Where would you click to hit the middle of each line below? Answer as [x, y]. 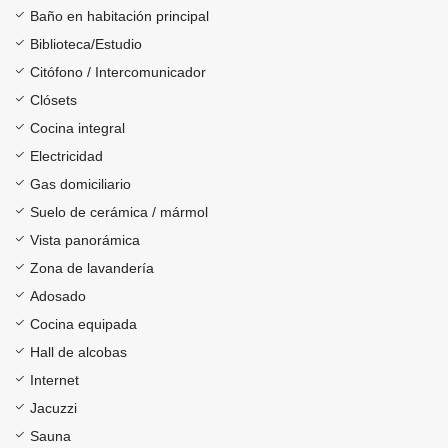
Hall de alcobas [78, 352]
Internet [54, 380]
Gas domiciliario [80, 184]
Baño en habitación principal [119, 16]
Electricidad [66, 156]
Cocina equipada [83, 324]
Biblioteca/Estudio [86, 44]
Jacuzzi [53, 408]
